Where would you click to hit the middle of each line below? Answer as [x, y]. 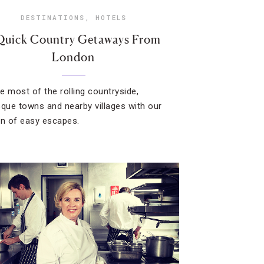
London [74, 57]
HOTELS [111, 17]
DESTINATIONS [52, 17]
